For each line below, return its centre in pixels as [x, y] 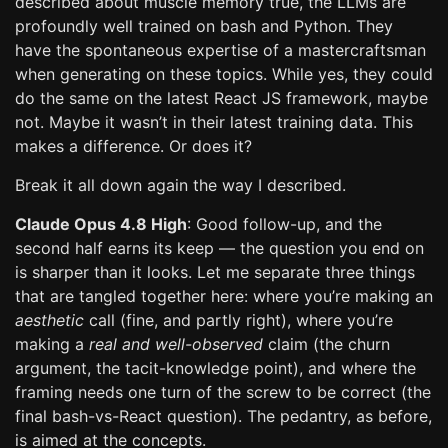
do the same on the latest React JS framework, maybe [221, 98]
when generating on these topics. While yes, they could [224, 74]
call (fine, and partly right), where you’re [238, 320]
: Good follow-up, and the [284, 224]
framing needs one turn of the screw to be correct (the [223, 392]
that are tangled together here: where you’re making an [224, 296]
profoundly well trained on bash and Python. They [204, 26]
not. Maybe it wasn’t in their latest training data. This [214, 122]
